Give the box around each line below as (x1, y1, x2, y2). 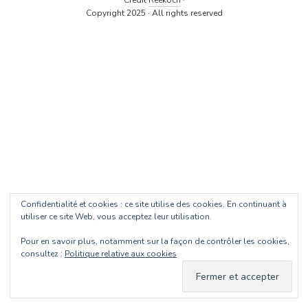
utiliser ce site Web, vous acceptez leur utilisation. (21, 211, 212, 222)
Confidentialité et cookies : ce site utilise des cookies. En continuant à (21, 199, 287, 210)
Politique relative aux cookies (65, 248, 177, 259)
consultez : (21, 248, 65, 259)
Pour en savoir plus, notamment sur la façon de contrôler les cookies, (21, 236, 289, 247)
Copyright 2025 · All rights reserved (85, 8, 223, 19)
